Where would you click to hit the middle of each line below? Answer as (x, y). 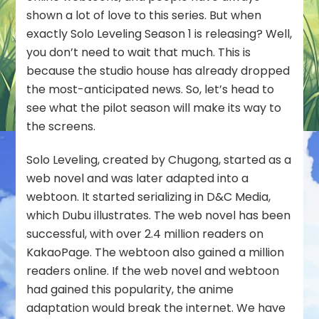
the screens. (61, 127)
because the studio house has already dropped (158, 71)
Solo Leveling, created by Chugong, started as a (159, 160)
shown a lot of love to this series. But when (144, 16)
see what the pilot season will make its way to (154, 108)
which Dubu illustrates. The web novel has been (159, 216)
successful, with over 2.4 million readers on (145, 234)
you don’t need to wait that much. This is (139, 53)
